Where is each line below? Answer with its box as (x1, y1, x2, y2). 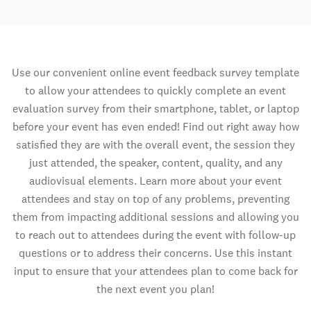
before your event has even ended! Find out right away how (12, 119, 299, 134)
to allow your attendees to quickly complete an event (25, 83, 286, 98)
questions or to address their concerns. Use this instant (19, 246, 292, 260)
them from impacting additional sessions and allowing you (12, 210, 299, 224)
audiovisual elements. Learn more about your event (29, 174, 282, 188)
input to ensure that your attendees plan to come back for (13, 264, 298, 278)
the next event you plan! (96, 282, 215, 296)
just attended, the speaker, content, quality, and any (28, 155, 283, 170)
